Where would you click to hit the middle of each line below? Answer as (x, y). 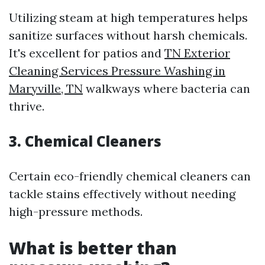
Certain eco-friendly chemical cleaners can (130, 176)
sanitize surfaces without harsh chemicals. (128, 35)
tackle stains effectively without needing (122, 194)
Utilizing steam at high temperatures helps (128, 17)
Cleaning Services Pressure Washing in (117, 71)
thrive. (27, 106)
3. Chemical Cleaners (85, 141)
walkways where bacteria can (167, 88)
